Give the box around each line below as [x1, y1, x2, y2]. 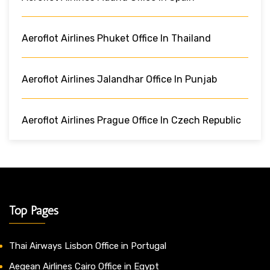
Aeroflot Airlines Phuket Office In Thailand [22, 32, 211, 44]
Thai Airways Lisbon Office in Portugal [9, 240, 166, 251]
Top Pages [9, 202, 58, 218]
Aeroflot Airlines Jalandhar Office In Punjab [22, 73, 217, 85]
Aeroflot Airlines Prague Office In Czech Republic [22, 114, 241, 126]
